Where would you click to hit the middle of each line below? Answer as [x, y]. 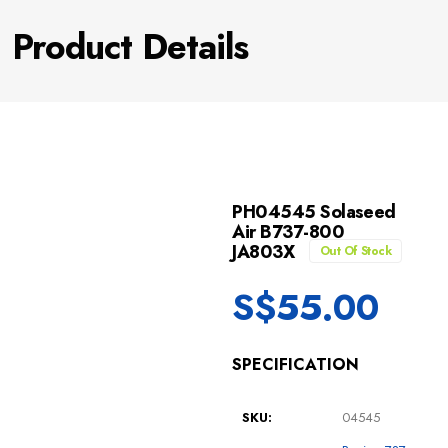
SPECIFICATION [296, 365]
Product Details [130, 47]
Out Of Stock [355, 251]
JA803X [265, 252]
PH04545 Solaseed [314, 212]
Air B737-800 [288, 232]
